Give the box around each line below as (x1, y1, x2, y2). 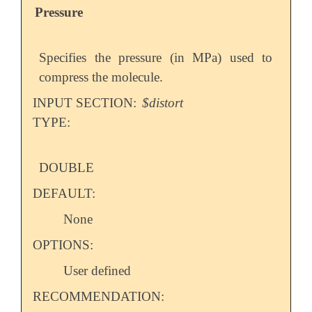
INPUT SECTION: (32, 95, 140, 110)
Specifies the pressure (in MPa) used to (39, 49, 273, 65)
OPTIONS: (32, 237, 93, 252)
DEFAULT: (32, 185, 95, 201)
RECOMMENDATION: (32, 288, 164, 304)
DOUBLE (39, 159, 95, 175)
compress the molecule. (39, 69, 164, 84)
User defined (63, 263, 132, 278)
